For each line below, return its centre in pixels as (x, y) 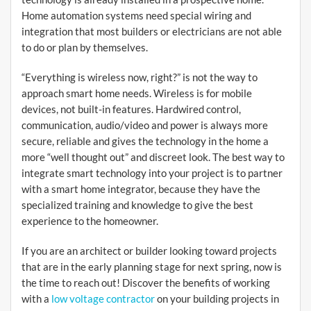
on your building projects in (217, 299)
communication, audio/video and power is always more (145, 125)
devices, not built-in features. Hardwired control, (131, 109)
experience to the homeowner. (90, 221)
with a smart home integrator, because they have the (141, 189)
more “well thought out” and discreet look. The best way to (153, 157)
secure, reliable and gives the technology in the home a (145, 141)
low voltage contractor (103, 299)
